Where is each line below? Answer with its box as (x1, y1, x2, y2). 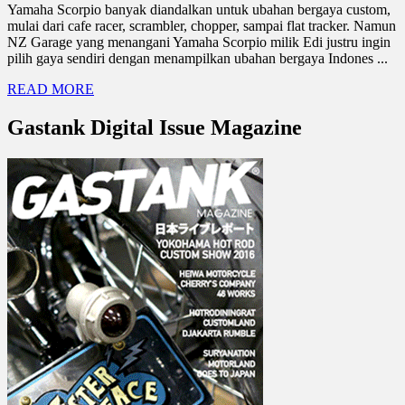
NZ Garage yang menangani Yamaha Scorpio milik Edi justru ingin (7, 33, 391, 50)
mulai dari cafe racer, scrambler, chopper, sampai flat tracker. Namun (7, 17, 396, 33)
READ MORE (7, 80, 94, 97)
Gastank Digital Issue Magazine (7, 115, 302, 139)
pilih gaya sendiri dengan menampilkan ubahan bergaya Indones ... (7, 50, 388, 66)
